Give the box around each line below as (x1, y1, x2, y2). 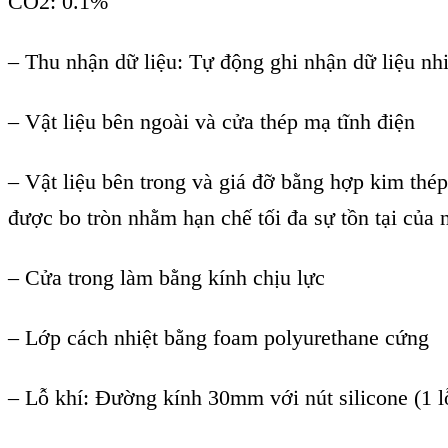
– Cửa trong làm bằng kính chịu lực (8, 265, 325, 291)
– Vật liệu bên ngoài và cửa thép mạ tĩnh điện (8, 109, 415, 135)
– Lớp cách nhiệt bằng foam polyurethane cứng (8, 325, 429, 351)
